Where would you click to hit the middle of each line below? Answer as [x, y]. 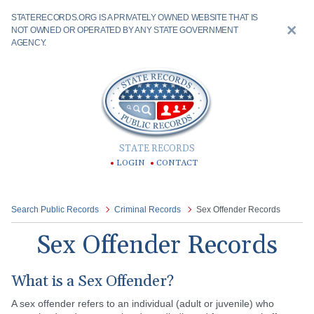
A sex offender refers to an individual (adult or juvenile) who [143, 303]
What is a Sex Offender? [93, 282]
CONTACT [177, 163]
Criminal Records [148, 210]
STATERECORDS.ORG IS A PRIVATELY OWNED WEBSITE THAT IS [135, 18]
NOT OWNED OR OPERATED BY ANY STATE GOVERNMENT [125, 30]
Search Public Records [55, 210]
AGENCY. [29, 43]
